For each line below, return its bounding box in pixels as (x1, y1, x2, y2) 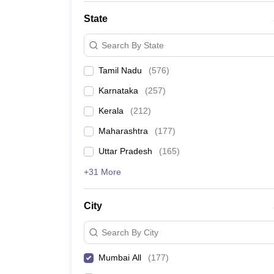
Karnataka (98, 86, 138, 95)
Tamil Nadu (98, 65, 142, 75)
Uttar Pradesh (98, 146, 152, 156)
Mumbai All (98, 253, 141, 262)
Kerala (98, 106, 124, 116)
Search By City (102, 227, 158, 237)
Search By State (102, 40, 164, 50)
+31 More (84, 167, 121, 177)
